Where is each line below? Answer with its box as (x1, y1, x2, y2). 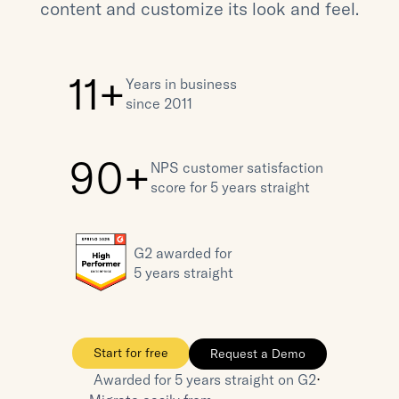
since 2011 (126, 94, 192, 112)
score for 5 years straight (151, 178, 310, 196)
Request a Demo (209, 345, 305, 362)
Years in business (126, 75, 237, 93)
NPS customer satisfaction (151, 159, 323, 176)
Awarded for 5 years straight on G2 (93, 370, 316, 388)
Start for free (93, 345, 168, 361)
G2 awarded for (134, 243, 235, 262)
